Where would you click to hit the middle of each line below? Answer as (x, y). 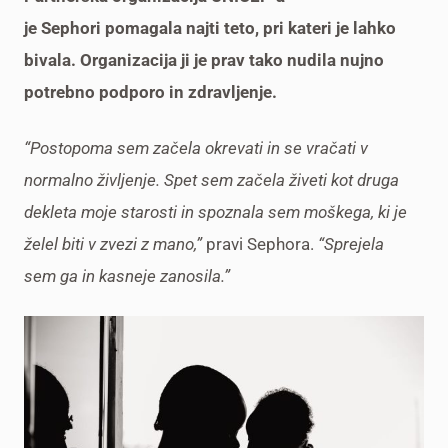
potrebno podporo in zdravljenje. (150, 91)
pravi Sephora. (260, 243)
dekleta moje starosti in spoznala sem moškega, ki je (215, 211)
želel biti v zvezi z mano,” (113, 243)
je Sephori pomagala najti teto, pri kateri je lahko (210, 27)
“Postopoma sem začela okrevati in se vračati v (196, 147)
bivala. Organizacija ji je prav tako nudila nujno (204, 59)
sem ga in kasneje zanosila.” (127, 275)
